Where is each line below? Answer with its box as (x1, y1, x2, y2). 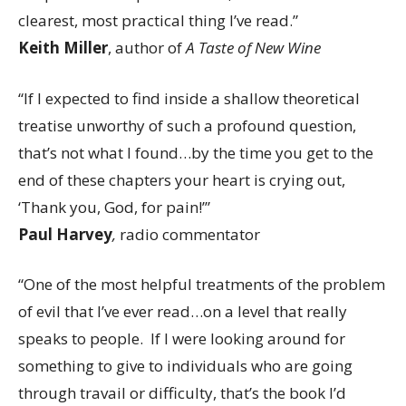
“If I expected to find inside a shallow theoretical (18, 87, 360, 109)
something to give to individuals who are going (18, 355, 353, 377)
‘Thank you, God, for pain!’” (18, 196, 210, 217)
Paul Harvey (18, 223, 112, 245)
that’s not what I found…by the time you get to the (18, 141, 373, 163)
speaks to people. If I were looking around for (18, 328, 345, 350)
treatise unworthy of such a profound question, (18, 114, 356, 136)
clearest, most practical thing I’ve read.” (18, 10, 298, 32)
